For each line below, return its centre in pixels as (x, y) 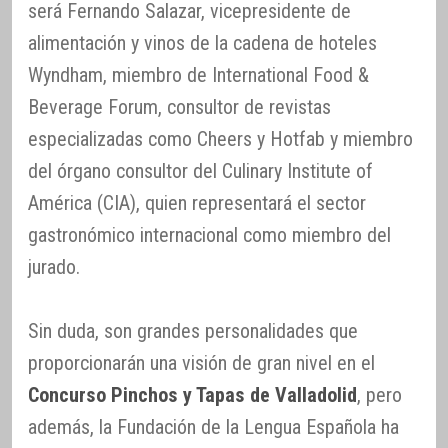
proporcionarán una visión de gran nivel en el (201, 363)
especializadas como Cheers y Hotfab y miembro (220, 139)
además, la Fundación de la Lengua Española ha (213, 427)
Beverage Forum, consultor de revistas (179, 107)
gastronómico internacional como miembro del (209, 235)
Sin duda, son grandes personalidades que (193, 331)
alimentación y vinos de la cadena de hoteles (202, 43)
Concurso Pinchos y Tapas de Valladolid (192, 395)
